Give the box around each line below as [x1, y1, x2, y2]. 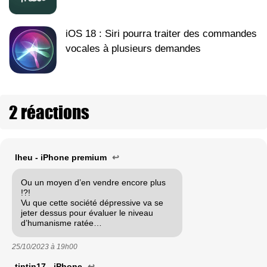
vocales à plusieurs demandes [66, 42, 201, 54]
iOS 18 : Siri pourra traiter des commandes [66, 27, 257, 39]
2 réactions [9, 98, 89, 125]
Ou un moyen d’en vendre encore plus [21, 177, 166, 187]
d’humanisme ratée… [21, 218, 102, 228]
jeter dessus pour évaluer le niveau [21, 207, 153, 218]
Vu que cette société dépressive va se [21, 197, 163, 207]
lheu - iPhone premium [15, 152, 109, 162]
